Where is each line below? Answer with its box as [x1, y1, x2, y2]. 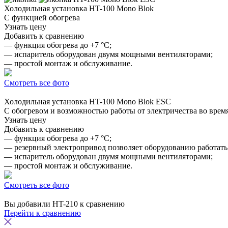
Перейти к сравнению [4, 208, 81, 217]
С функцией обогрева [4, 13, 80, 22]
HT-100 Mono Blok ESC [89, 97, 171, 106]
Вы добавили [4, 199, 52, 208]
